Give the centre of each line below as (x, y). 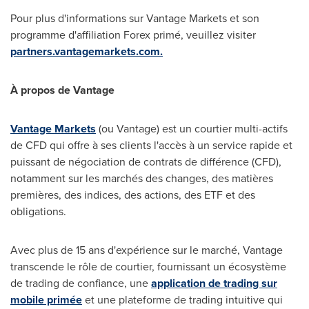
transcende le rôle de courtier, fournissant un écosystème (148, 266)
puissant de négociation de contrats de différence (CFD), (146, 161)
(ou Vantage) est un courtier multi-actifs (192, 128)
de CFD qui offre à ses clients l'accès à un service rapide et (151, 145)
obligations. (38, 211)
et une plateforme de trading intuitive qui (182, 299)
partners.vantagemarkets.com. (87, 51)
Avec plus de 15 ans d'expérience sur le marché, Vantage (147, 250)
